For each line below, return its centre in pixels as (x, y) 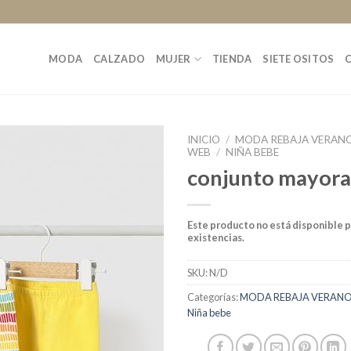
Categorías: (213, 297)
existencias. (216, 237)
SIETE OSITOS (299, 59)
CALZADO (119, 59)
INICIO (204, 139)
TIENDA (232, 59)
